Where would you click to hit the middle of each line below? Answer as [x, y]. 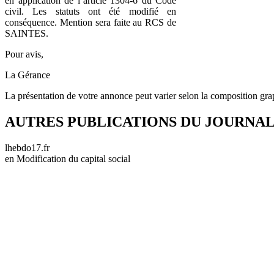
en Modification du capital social [68, 158]
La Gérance [28, 75]
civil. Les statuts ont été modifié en [91, 11]
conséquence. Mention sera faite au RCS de [91, 22]
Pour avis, [25, 54]
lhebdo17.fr [27, 147]
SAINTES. [27, 33]
